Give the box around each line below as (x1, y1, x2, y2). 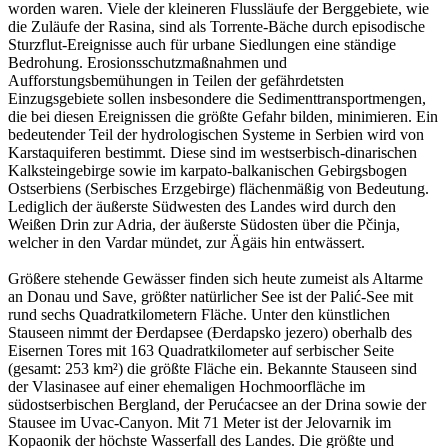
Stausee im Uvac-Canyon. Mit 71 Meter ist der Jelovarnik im (8, 414, 391, 432)
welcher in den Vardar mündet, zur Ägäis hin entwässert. (8, 234, 365, 252)
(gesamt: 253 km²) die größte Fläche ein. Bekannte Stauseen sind (8, 360, 417, 378)
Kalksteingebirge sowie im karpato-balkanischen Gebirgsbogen (8, 162, 407, 180)
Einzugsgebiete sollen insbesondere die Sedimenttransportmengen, (8, 90, 426, 108)
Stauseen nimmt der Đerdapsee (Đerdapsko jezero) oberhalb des (8, 324, 412, 342)
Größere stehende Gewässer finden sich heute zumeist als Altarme (8, 270, 423, 288)
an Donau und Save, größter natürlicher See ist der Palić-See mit (8, 288, 413, 306)
